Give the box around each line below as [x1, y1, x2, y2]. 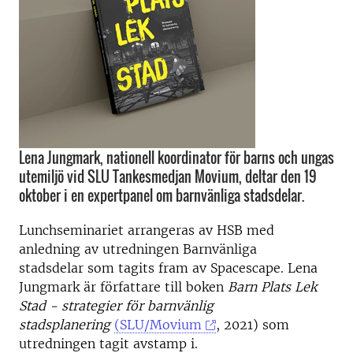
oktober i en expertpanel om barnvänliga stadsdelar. [19, 185, 304, 206]
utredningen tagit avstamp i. [19, 336, 198, 351]
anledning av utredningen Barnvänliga [19, 241, 257, 257]
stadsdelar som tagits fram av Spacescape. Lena [19, 260, 318, 276]
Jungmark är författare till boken [19, 279, 228, 295]
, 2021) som [216, 317, 290, 333]
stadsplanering [19, 317, 110, 333]
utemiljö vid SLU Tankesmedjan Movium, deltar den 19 [19, 166, 317, 187]
